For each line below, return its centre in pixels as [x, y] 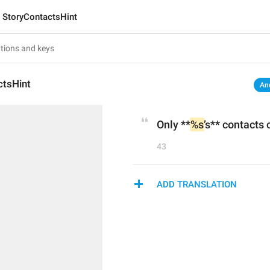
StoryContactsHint [40, 17]
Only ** [174, 124]
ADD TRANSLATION [197, 184]
